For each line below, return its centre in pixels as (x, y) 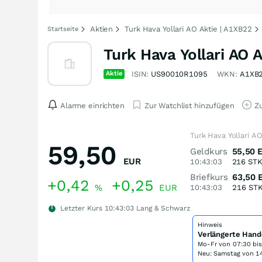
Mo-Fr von (215, 244)
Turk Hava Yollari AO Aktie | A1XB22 (188, 29)
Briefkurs (209, 177)
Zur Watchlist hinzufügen (189, 105)
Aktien (102, 29)
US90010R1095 (179, 74)
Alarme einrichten (92, 105)
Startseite (63, 29)
